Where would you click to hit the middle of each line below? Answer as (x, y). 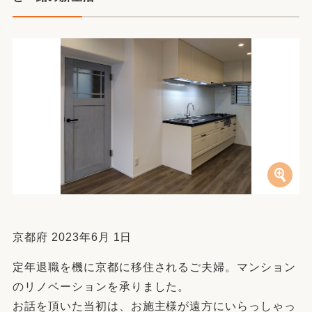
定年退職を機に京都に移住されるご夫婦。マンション (155, 267)
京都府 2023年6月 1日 (72, 237)
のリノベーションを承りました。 (101, 287)
